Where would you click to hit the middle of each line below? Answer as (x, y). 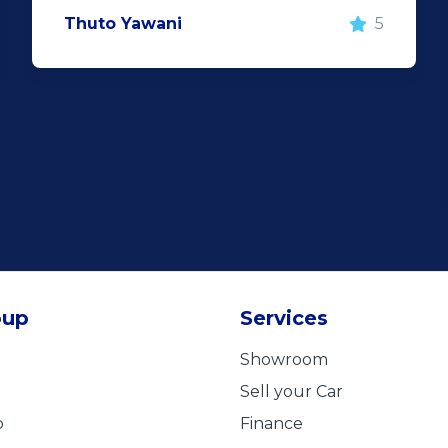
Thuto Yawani (123, 23)
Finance (271, 423)
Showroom (284, 359)
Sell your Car (291, 391)
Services (284, 318)
